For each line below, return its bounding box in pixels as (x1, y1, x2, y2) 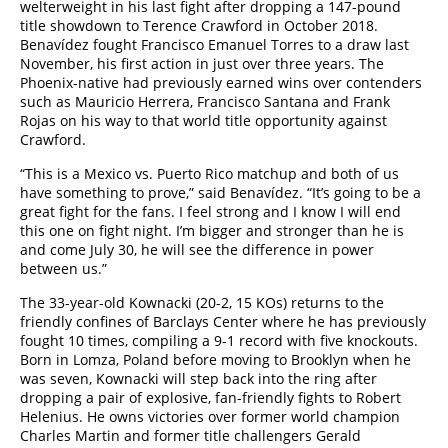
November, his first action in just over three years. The (20, 54, 384, 73)
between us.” (20, 259, 107, 278)
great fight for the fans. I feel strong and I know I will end (20, 202, 401, 221)
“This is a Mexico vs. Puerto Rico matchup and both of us (20, 164, 399, 183)
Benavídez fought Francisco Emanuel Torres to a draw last (20, 35, 409, 54)
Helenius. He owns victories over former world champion (20, 407, 400, 426)
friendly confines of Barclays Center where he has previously (20, 312, 426, 331)
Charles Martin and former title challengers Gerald (20, 426, 361, 445)
